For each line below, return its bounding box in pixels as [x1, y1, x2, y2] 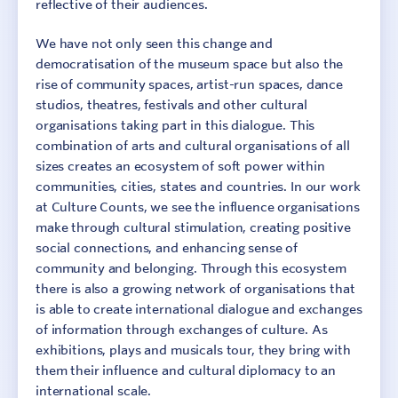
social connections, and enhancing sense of [36, 240, 298, 256]
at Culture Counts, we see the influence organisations [36, 199, 360, 215]
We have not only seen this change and [36, 36, 273, 52]
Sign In [66, 226, 109, 243]
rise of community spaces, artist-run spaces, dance [36, 76, 343, 92]
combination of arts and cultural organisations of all [36, 138, 350, 154]
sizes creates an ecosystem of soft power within [36, 158, 325, 174]
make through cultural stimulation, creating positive [36, 219, 351, 235]
